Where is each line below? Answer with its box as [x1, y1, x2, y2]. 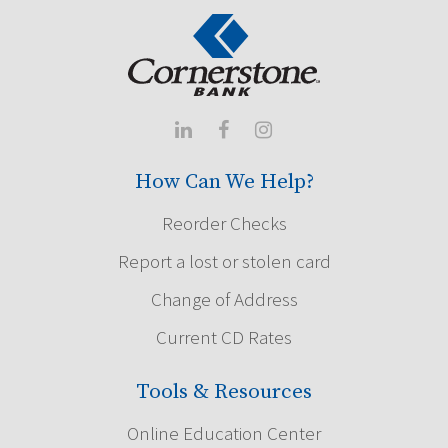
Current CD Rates [156, 325, 292, 350]
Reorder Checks [161, 211, 287, 236]
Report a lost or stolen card [117, 249, 331, 274]
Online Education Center [127, 421, 321, 446]
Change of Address [150, 287, 298, 312]
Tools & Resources [136, 379, 312, 406]
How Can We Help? [134, 169, 314, 196]
